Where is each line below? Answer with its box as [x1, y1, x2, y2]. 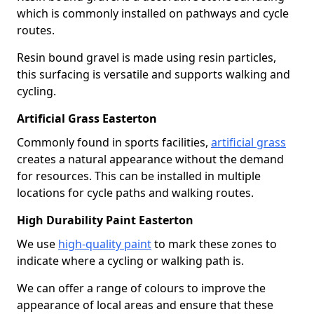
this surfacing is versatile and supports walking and [17, 66, 290, 82]
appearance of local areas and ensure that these [17, 296, 273, 313]
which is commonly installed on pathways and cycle [17, 5, 289, 21]
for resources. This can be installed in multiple [17, 168, 261, 184]
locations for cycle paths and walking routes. [17, 184, 254, 200]
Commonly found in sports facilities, [17, 134, 211, 150]
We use [17, 235, 58, 252]
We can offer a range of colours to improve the [17, 280, 266, 296]
